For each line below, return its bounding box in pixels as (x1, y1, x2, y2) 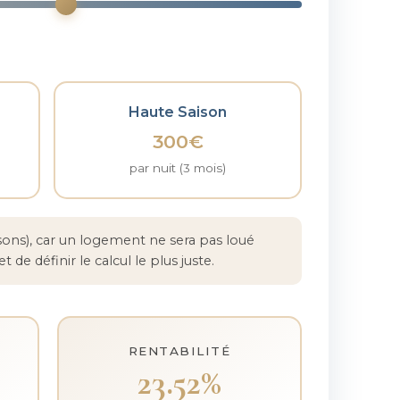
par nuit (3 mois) (129, 160, 227, 175)
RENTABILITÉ (128, 343, 231, 358)
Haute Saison (129, 103, 228, 121)
